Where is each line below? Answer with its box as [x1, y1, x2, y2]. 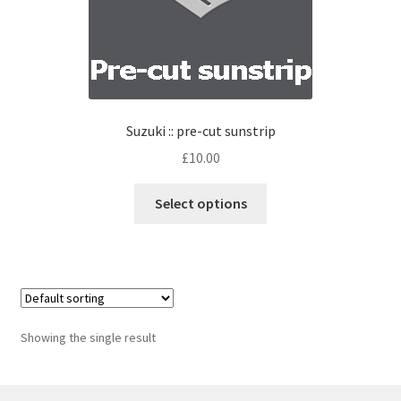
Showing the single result [20, 329, 156, 346]
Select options [154, 194, 247, 213]
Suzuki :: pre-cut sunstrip [125, 121, 276, 140]
